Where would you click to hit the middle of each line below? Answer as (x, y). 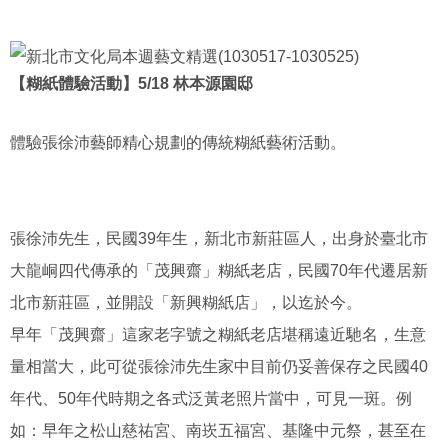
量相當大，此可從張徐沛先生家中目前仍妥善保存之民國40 (219, 366)
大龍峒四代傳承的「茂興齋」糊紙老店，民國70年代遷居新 (219, 270)
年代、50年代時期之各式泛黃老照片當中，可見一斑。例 (211, 398)
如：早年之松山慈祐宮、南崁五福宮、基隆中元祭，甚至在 (218, 430)
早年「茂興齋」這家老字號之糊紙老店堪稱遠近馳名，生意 (218, 334)
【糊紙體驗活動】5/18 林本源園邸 (131, 83)
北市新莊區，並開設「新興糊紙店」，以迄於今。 (186, 302)
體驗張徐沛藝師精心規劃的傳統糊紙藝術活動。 (178, 142)
